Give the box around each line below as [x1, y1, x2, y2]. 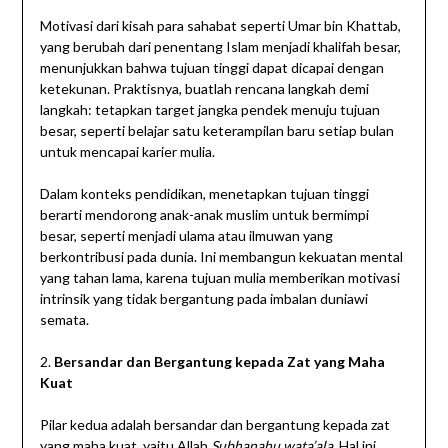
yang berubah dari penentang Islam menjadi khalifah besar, [39, 38, 401, 56]
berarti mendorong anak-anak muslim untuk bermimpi [39, 206, 369, 224]
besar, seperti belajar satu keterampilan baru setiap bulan [39, 122, 394, 140]
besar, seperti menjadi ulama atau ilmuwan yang [39, 227, 333, 245]
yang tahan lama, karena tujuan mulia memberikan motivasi [39, 269, 400, 287]
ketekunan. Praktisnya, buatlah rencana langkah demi [39, 80, 369, 98]
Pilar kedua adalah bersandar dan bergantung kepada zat [39, 416, 390, 434]
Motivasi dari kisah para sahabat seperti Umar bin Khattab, [39, 17, 401, 35]
